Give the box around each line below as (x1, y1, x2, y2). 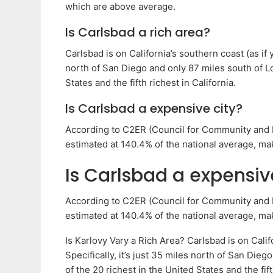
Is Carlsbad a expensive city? (65, 99, 243, 117)
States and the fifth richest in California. (65, 76, 236, 88)
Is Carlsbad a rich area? (65, 23, 210, 41)
